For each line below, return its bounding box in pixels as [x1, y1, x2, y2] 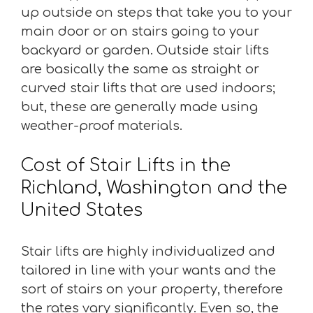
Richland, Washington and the [21, 177, 287, 198]
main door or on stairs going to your [21, 24, 259, 38]
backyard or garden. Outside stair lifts [21, 43, 269, 57]
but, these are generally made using [21, 99, 258, 114]
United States [21, 200, 143, 220]
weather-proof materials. [21, 118, 182, 133]
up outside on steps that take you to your [21, 5, 292, 20]
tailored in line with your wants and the [21, 263, 276, 277]
